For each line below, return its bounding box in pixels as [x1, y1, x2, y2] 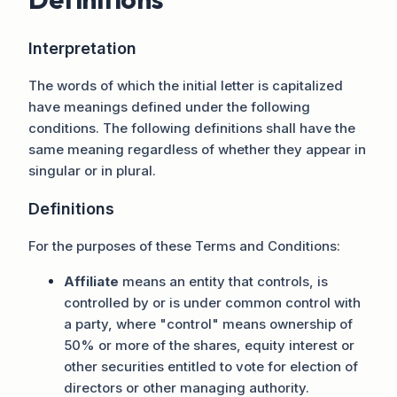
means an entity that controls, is [119, 272, 328, 290]
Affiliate [64, 272, 119, 290]
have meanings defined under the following [28, 97, 310, 115]
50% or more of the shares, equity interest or [64, 336, 354, 354]
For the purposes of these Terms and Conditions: [28, 237, 340, 254]
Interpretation [28, 38, 136, 58]
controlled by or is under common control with [64, 293, 361, 311]
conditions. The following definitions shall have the [28, 119, 355, 136]
